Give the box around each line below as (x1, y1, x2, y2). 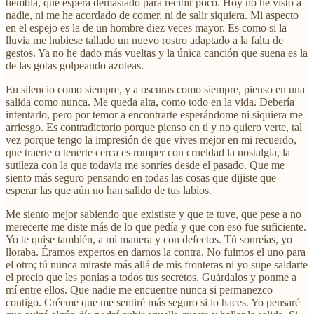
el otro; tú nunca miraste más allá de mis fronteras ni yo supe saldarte (6, 258, 308, 271)
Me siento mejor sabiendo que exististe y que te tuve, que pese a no (6, 207, 301, 220)
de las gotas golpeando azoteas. (6, 59, 144, 71)
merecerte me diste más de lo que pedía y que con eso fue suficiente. (6, 220, 306, 233)
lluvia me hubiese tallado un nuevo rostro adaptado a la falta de (6, 34, 283, 46)
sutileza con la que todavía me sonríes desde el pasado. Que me (6, 158, 285, 171)
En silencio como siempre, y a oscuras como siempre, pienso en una (6, 83, 305, 95)
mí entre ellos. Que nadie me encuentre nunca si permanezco (6, 283, 273, 296)
